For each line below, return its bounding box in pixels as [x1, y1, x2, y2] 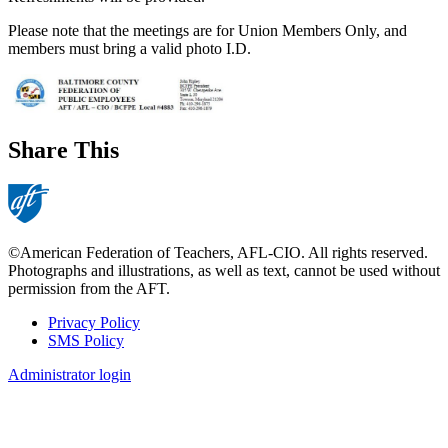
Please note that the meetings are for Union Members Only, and [8, 22, 407, 40]
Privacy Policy [48, 313, 140, 331]
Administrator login [8, 365, 131, 383]
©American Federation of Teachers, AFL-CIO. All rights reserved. [8, 243, 428, 261]
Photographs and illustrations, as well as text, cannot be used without [8, 261, 440, 279]
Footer [8, 333, 77, 360]
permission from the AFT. [8, 279, 170, 297]
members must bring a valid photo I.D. [8, 40, 255, 58]
